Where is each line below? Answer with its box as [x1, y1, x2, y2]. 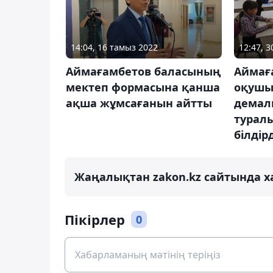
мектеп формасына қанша [66, 80, 220, 95]
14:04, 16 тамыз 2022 [71, 41, 158, 54]
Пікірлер [65, 210, 125, 229]
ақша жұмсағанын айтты [66, 96, 212, 111]
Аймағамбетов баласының [66, 64, 221, 79]
